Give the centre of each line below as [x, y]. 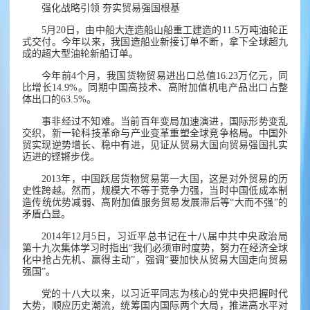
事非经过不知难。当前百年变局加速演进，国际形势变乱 [165, 122]
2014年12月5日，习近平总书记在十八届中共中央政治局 [165, 237]
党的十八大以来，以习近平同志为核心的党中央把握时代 [165, 294]
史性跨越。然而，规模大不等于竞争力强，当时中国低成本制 [155, 191]
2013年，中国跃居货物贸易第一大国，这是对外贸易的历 [165, 179]
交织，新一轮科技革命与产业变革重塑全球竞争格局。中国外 [155, 134]
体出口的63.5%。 [59, 100]
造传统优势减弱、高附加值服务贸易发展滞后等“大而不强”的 [155, 203]
